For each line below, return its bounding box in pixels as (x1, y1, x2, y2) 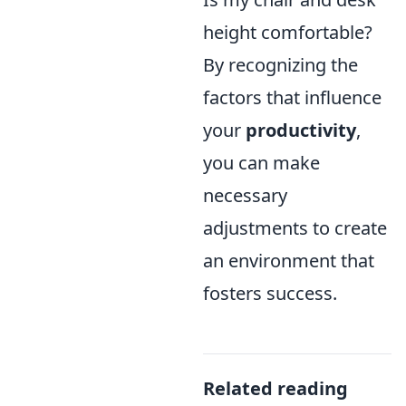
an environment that (203, 247, 374, 273)
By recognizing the (203, 52, 358, 77)
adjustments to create (203, 215, 387, 240)
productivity (246, 117, 356, 142)
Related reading (203, 375, 348, 401)
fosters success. (203, 280, 337, 305)
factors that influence (203, 84, 382, 110)
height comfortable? (203, 19, 372, 44)
